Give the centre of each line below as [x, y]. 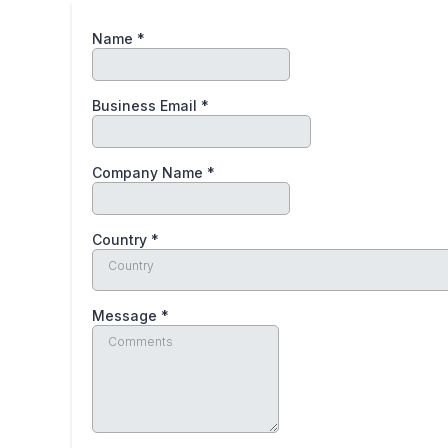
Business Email [146, 105]
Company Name [149, 172]
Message [126, 315]
